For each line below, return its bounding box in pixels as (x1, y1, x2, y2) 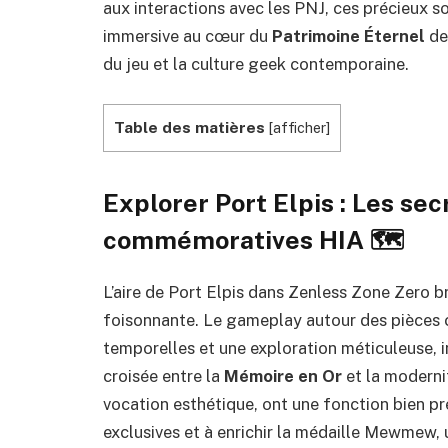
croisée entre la (103, 365, 224, 386)
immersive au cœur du (103, 26, 272, 46)
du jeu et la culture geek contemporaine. (103, 54, 409, 74)
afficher (273, 119, 326, 136)
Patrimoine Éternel (272, 26, 425, 46)
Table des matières (114, 117, 265, 137)
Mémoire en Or (224, 365, 342, 386)
